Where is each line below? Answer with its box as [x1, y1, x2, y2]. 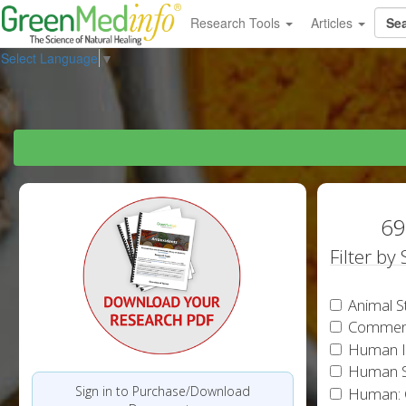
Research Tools [189, 14, 284, 32]
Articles [310, 14, 356, 32]
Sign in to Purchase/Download [74, 382, 250, 400]
